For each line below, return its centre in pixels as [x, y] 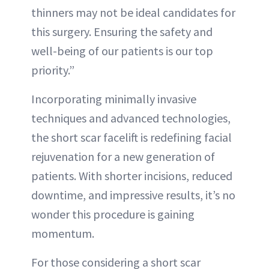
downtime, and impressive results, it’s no [133, 195]
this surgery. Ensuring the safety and [122, 32]
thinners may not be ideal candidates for [133, 13]
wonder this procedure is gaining [113, 214]
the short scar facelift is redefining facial [131, 138]
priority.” [53, 70]
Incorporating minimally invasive [114, 99]
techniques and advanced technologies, [131, 118]
